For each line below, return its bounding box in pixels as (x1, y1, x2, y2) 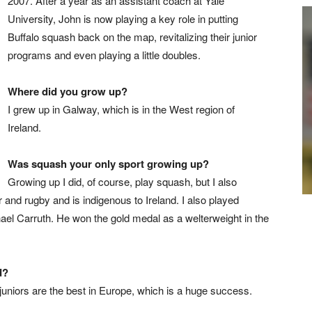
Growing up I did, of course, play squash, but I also (8, 174, 237, 189)
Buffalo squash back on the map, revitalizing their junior (8, 29, 257, 44)
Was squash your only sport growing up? (8, 156, 209, 171)
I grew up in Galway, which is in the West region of (8, 102, 235, 116)
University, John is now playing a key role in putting (8, 11, 238, 26)
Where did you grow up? (8, 84, 127, 99)
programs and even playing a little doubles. (8, 47, 201, 62)
